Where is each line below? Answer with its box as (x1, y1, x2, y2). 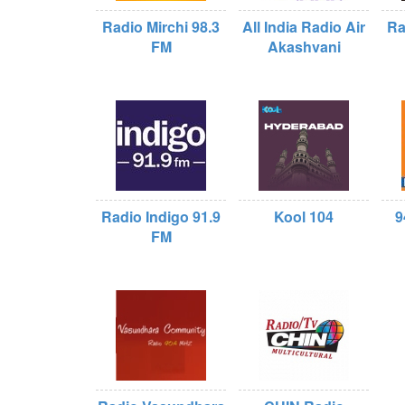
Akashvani (267, 36, 341, 57)
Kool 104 (274, 206, 334, 227)
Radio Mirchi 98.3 (102, 16, 220, 37)
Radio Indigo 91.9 (101, 206, 221, 227)
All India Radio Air (242, 16, 365, 37)
